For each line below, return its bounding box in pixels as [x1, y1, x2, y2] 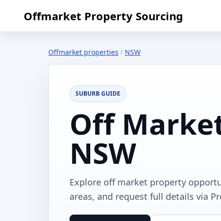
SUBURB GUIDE [75, 89, 120, 98]
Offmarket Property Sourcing [24, 8, 183, 23]
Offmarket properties [48, 47, 118, 57]
